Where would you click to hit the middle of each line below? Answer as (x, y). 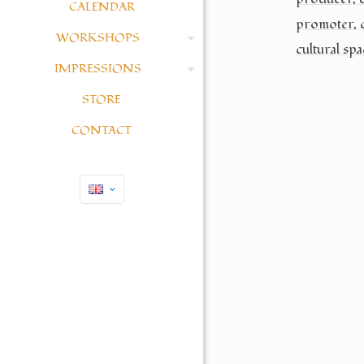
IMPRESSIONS (97, 69)
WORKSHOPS (97, 38)
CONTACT (102, 130)
